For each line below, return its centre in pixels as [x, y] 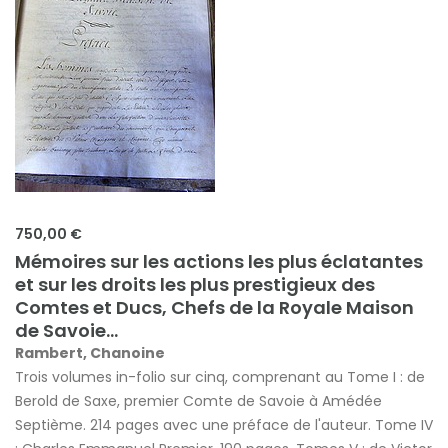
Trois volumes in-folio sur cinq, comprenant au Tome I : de [220, 377]
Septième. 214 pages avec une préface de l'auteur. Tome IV [224, 425]
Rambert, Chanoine [90, 353]
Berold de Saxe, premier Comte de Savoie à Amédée [198, 401]
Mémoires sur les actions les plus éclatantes [219, 261]
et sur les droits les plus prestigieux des [195, 284]
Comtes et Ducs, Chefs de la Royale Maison [214, 307]
